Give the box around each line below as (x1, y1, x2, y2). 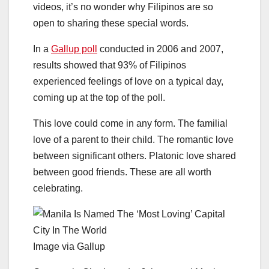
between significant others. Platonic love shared (33, 151, 236, 162)
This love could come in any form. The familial (33, 118, 228, 129)
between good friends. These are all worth (33, 167, 211, 178)
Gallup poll (51, 44, 97, 55)
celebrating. (33, 183, 83, 194)
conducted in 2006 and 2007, (97, 44, 223, 55)
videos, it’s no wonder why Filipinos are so (33, 2, 213, 13)
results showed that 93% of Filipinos (33, 60, 186, 71)
